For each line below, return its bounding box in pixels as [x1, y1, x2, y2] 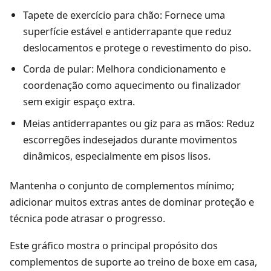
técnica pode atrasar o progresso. [10, 211, 165, 225]
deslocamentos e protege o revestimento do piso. [22, 40, 251, 54]
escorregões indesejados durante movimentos [22, 132, 237, 147]
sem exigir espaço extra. [22, 94, 135, 109]
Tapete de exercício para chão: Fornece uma [22, 7, 225, 22]
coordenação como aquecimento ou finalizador [22, 78, 241, 93]
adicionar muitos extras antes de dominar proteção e [10, 194, 254, 209]
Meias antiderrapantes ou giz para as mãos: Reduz [22, 116, 255, 131]
